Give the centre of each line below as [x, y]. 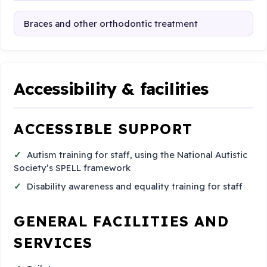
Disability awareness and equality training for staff [135, 187]
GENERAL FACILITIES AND [121, 221]
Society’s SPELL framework [72, 167]
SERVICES [53, 243]
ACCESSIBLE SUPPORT [103, 129]
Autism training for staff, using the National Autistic [137, 154]
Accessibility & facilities [111, 89]
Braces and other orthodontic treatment [111, 23]
